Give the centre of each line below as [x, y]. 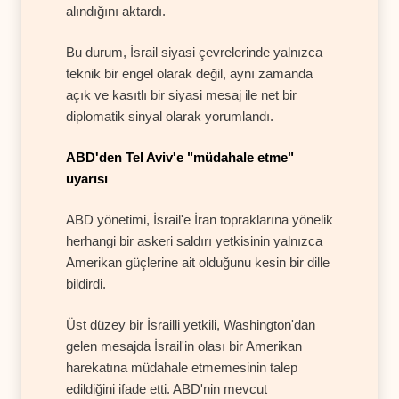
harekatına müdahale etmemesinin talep [182, 367]
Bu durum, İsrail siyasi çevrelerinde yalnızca [194, 52]
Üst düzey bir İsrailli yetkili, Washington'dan [191, 324]
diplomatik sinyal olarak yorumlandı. [170, 116]
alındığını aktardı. [116, 11]
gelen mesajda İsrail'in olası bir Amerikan [184, 346]
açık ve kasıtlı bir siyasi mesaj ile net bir [181, 94]
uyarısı [87, 178]
